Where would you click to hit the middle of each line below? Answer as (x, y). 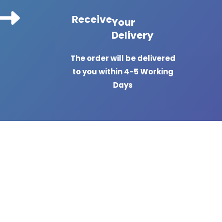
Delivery (133, 35)
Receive (92, 19)
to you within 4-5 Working (123, 72)
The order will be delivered (123, 58)
